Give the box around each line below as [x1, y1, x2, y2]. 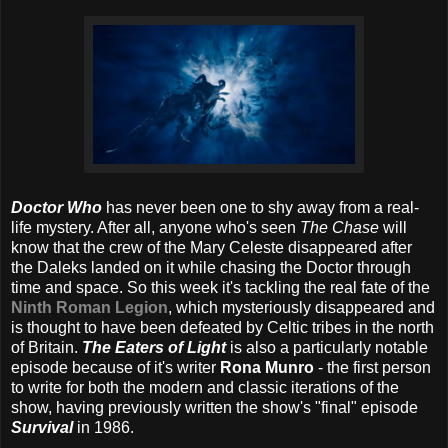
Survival [11, 418, 77, 436]
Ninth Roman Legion [11, 298, 168, 316]
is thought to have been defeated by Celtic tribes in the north [11, 318, 434, 336]
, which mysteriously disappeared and [168, 298, 435, 316]
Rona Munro [220, 358, 318, 376]
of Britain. [11, 338, 82, 356]
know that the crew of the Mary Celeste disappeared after [11, 238, 412, 256]
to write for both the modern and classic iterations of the [11, 378, 399, 396]
